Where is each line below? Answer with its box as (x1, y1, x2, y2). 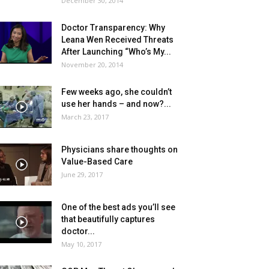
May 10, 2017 (61, 239, 101, 249)
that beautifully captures (61, 214, 155, 224)
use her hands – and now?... (61, 98, 171, 109)
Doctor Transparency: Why (61, 22, 165, 32)
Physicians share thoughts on (61, 144, 178, 154)
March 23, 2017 (61, 112, 109, 121)
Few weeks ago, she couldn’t (61, 86, 172, 97)
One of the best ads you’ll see (61, 202, 175, 212)
